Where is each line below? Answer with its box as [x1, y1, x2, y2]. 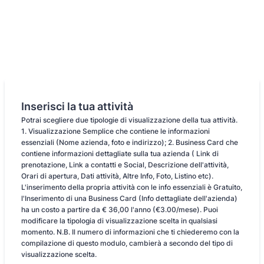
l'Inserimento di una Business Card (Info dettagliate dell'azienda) [21, 194, 237, 203]
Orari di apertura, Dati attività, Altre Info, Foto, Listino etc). [21, 171, 213, 180]
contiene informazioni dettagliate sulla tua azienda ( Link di [21, 149, 219, 158]
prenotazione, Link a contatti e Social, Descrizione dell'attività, [21, 160, 229, 169]
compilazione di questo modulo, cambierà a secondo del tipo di [21, 239, 233, 247]
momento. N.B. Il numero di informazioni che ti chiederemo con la [21, 227, 239, 236]
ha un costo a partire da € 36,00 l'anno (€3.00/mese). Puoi [21, 205, 218, 214]
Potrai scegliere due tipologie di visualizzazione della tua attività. [21, 115, 237, 124]
